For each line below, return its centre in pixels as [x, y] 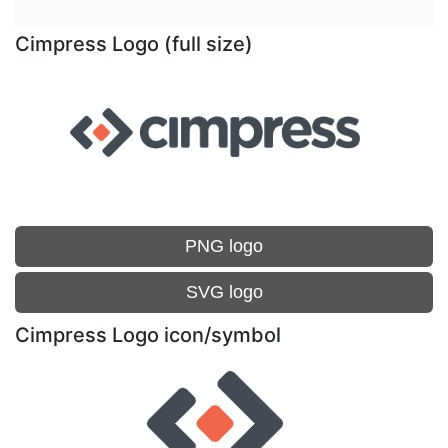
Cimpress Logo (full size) [134, 44]
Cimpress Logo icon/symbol [148, 335]
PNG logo [224, 246]
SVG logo [224, 292]
